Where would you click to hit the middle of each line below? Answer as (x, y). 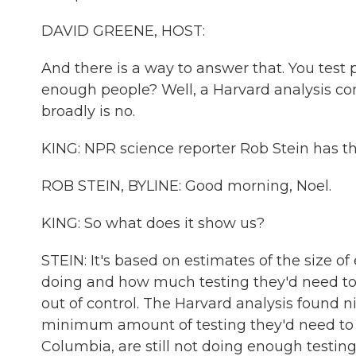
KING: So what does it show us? (153, 223)
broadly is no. (88, 111)
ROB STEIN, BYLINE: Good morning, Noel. (186, 186)
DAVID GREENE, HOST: (123, 31)
